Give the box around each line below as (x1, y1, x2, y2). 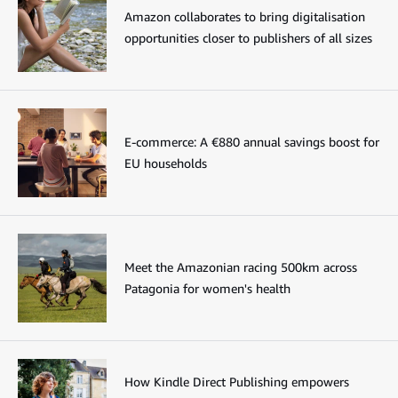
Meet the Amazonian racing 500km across (124, 259, 357, 275)
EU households (124, 155, 207, 171)
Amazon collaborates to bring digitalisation (124, 9, 365, 24)
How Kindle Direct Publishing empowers (124, 374, 349, 389)
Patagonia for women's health (124, 281, 291, 296)
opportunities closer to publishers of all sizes (124, 30, 372, 45)
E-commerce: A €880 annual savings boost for (124, 134, 379, 149)
